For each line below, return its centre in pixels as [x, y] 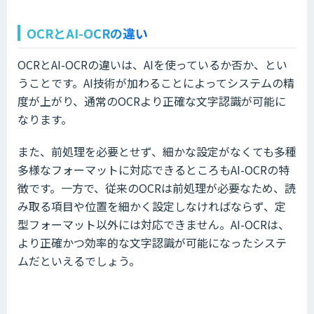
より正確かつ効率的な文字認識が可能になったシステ [152, 242]
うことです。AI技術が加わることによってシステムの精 [156, 82]
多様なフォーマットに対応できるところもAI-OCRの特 [153, 169]
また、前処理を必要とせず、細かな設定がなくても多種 [157, 151]
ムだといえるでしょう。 [79, 260]
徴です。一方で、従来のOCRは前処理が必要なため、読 [157, 187]
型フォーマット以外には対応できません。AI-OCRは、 [153, 224]
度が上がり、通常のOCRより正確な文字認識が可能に [152, 101]
